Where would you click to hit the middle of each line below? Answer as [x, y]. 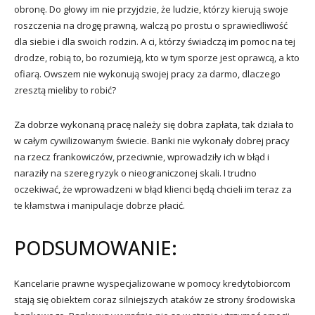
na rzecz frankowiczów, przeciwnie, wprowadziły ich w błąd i [142, 156]
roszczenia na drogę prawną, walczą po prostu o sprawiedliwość [151, 25]
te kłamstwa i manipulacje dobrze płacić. [99, 205]
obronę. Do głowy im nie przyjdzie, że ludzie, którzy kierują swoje [151, 9]
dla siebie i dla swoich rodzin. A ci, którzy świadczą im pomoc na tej [155, 41]
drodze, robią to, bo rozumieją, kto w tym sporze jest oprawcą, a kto [157, 57]
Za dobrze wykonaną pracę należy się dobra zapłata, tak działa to [154, 124]
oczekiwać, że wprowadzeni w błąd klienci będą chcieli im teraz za [153, 189]
